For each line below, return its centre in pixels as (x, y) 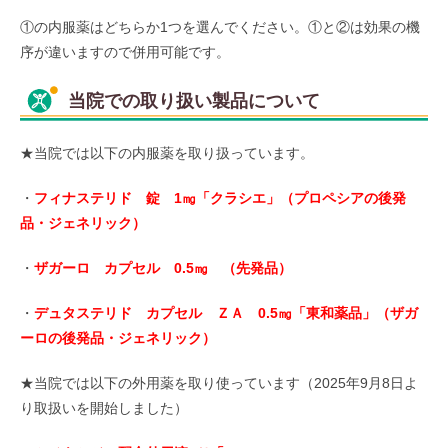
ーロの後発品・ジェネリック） (118, 338)
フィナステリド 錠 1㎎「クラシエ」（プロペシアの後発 (220, 198)
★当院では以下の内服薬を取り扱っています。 (167, 153)
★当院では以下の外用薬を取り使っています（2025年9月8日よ (219, 383)
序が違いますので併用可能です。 (125, 52)
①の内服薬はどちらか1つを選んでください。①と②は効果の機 (220, 27)
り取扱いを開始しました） (104, 408)
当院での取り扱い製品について (194, 101)
